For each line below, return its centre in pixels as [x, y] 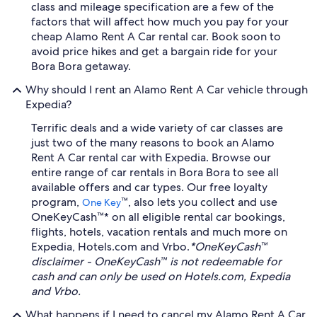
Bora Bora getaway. [81, 66]
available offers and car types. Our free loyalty [149, 187]
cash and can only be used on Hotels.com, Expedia [161, 276]
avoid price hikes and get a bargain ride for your [154, 51]
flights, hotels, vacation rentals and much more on [159, 232]
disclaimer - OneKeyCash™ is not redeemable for [156, 261]
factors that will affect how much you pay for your [160, 22]
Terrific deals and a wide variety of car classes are [157, 128]
